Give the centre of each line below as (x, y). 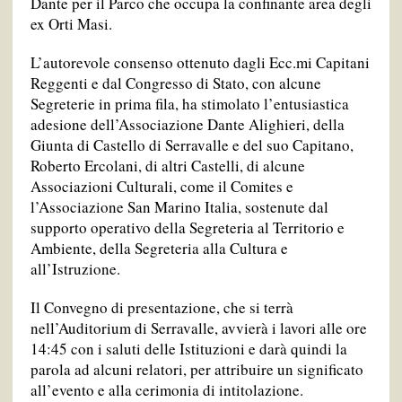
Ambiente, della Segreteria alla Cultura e (159, 249)
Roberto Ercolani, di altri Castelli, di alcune (167, 166)
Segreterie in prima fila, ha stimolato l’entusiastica (189, 104)
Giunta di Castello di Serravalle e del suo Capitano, (192, 145)
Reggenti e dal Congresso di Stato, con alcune (175, 83)
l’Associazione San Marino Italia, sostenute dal (179, 207)
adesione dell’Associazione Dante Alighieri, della (187, 125)
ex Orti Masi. (71, 24)
